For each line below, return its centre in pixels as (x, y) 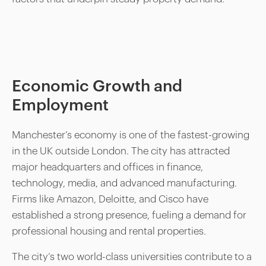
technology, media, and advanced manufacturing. (125, 183)
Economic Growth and (97, 87)
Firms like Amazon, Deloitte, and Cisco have (110, 199)
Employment (61, 106)
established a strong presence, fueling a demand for (129, 216)
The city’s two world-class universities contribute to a (132, 257)
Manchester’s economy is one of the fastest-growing (131, 135)
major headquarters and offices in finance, (108, 167)
